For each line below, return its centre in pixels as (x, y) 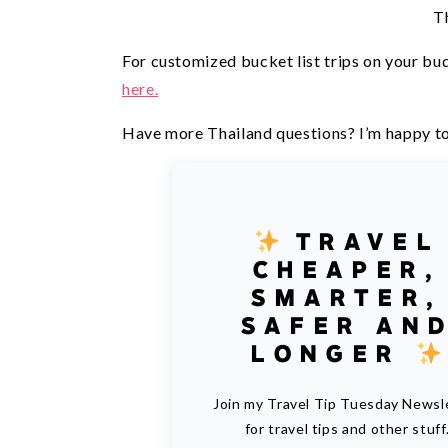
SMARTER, (347, 297)
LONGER (333, 353)
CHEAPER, (347, 269)
